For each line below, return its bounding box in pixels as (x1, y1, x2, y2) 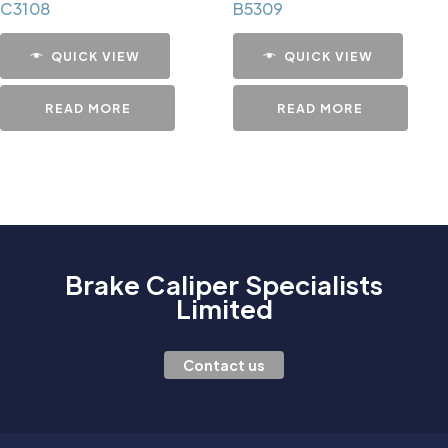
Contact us (183, 355, 265, 374)
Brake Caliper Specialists (65, 267, 383, 301)
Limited (175, 291, 273, 325)
